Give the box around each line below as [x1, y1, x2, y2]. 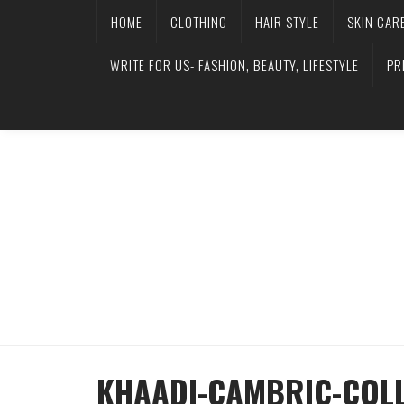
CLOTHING [170, 12, 227, 32]
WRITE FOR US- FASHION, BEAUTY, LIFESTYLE [110, 55, 359, 75]
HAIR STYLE [255, 12, 319, 32]
